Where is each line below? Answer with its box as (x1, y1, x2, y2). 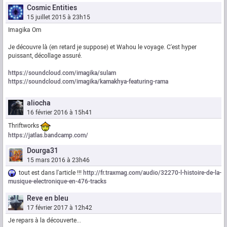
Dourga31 (27, 145, 58, 157)
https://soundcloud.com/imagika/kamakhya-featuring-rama (8, 77, 168, 87)
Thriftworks (8, 121, 41, 131)
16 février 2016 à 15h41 (27, 108, 92, 118)
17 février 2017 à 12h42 (27, 203, 92, 213)
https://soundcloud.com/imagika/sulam (8, 68, 116, 78)
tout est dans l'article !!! (16, 168, 83, 178)
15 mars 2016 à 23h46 (27, 156, 90, 165)
